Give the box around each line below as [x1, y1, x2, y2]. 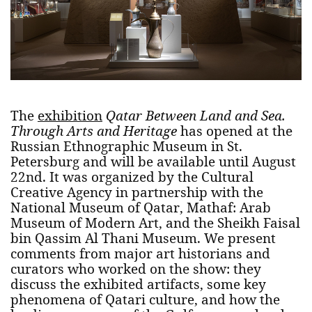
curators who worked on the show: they [10, 259, 261, 277]
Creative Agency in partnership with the [10, 182, 263, 201]
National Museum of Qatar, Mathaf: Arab [10, 198, 271, 216]
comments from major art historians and [10, 244, 270, 262]
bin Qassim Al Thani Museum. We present [10, 228, 276, 247]
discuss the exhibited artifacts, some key [10, 274, 266, 292]
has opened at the [177, 121, 292, 139]
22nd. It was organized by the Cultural [10, 167, 253, 185]
